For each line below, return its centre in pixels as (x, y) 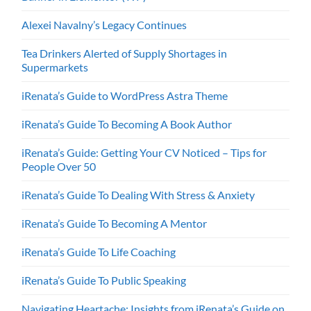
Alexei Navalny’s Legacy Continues (104, 24)
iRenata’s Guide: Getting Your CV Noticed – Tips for (144, 152)
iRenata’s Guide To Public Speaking (104, 280)
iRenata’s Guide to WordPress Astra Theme (125, 95)
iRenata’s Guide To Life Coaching (99, 251)
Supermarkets (55, 67)
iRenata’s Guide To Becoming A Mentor (115, 223)
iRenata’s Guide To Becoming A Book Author (127, 124)
